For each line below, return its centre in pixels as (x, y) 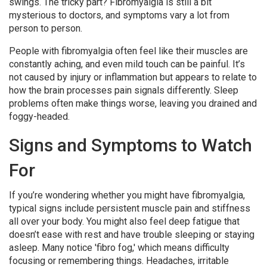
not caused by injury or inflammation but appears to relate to (133, 77)
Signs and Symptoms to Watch (131, 145)
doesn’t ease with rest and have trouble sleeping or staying (132, 235)
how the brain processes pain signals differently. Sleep (124, 90)
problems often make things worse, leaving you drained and (133, 103)
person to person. (46, 28)
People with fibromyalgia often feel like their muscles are (128, 51)
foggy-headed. (39, 117)
